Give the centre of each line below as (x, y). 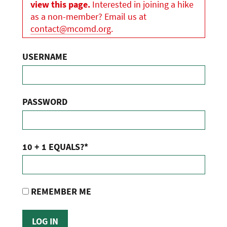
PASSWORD (45, 101)
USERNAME (45, 56)
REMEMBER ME (60, 192)
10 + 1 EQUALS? (53, 146)
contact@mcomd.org (70, 28)
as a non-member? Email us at (88, 16)
